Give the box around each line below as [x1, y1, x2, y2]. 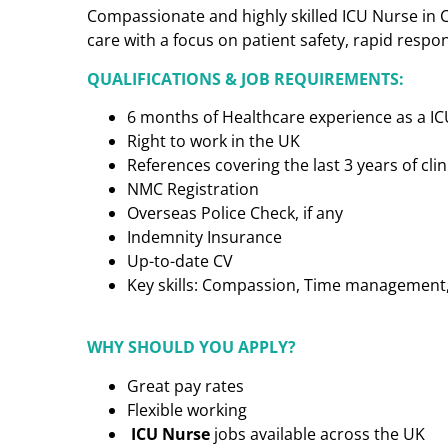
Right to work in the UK [127, 129, 300, 152]
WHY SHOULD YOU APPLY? [87, 336, 296, 359]
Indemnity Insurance [127, 225, 282, 248]
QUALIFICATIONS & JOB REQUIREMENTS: [87, 67, 404, 90]
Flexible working [127, 398, 247, 421]
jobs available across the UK [210, 422, 425, 445]
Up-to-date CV [127, 249, 233, 272]
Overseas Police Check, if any [127, 201, 343, 224]
